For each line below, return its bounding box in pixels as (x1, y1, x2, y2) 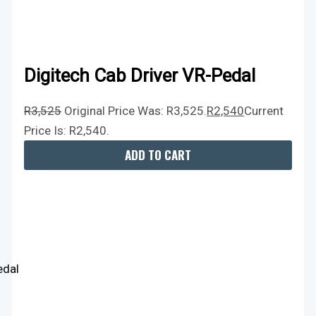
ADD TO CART (125, 146, 191, 164)
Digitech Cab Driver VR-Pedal (24, 65, 256, 87)
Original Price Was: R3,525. (64, 103, 207, 118)
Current (244, 103, 284, 118)
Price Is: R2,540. (24, 123, 110, 138)
